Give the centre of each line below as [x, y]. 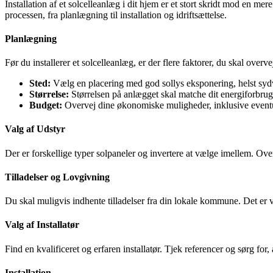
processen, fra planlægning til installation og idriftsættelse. [116, 15]
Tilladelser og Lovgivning [57, 177]
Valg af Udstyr [35, 129]
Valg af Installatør [42, 225]
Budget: [46, 105]
